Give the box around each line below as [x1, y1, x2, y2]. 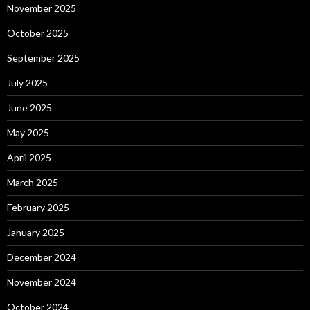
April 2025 [7, 152, 51, 164]
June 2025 [7, 102, 52, 114]
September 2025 [7, 52, 80, 64]
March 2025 [7, 176, 58, 189]
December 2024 [7, 251, 76, 264]
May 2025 [7, 127, 49, 139]
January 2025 [7, 226, 64, 239]
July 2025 [7, 77, 48, 89]
